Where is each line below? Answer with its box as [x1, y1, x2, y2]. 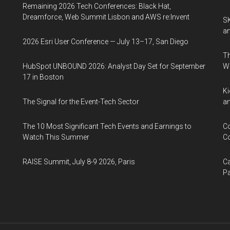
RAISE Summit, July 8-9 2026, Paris [23, 157, 135, 166]
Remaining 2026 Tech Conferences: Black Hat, [23, 2, 171, 10]
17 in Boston [23, 72, 64, 81]
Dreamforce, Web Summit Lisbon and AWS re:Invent [23, 12, 189, 21]
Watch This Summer [23, 132, 89, 141]
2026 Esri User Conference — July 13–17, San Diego [23, 37, 188, 46]
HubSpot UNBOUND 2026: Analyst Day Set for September [23, 62, 205, 70]
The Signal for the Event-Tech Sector [23, 97, 139, 106]
